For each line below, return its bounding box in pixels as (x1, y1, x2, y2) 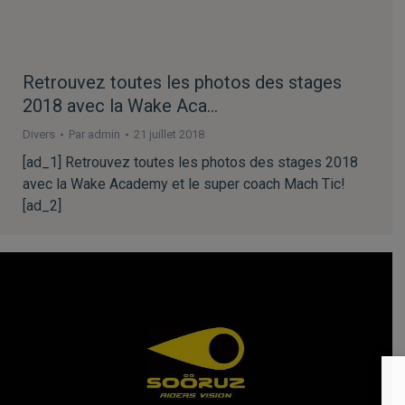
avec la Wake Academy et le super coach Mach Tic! (23, 174, 345, 193)
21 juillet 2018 (134, 127, 204, 141)
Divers (23, 127, 55, 141)
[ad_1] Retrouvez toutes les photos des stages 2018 (23, 153, 358, 171)
